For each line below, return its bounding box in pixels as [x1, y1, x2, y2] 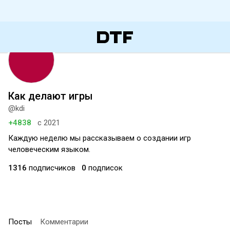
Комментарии [40, 217, 88, 226]
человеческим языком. [8, 145, 90, 154]
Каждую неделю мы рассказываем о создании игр [8, 133, 191, 143]
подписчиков [27, 163, 75, 172]
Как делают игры [8, 90, 93, 102]
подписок [86, 163, 123, 172]
